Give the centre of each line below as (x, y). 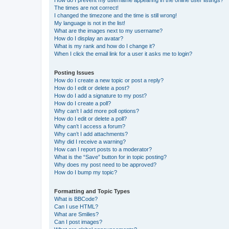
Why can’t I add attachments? (91, 134)
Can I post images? (78, 222)
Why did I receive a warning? (90, 142)
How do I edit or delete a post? (92, 88)
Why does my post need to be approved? (105, 165)
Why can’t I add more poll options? (97, 111)
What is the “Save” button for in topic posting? (110, 157)
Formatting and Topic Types (92, 191)
